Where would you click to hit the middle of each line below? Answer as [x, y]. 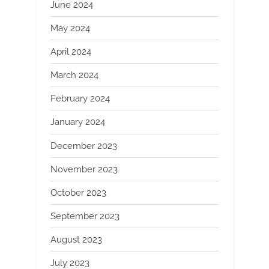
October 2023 [78, 192]
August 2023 [76, 240]
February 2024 [80, 99]
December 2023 [84, 146]
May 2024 [70, 28]
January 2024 [78, 122]
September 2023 [85, 216]
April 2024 [71, 51]
